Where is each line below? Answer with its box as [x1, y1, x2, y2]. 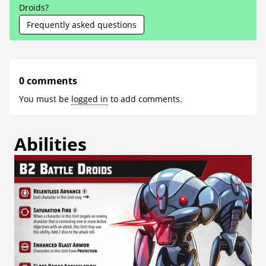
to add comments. [108, 93, 182, 104]
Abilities [14, 132, 87, 156]
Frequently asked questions [27, 19, 137, 30]
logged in [71, 93, 108, 104]
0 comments [19, 74, 77, 87]
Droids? [19, 2, 49, 13]
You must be [19, 93, 71, 104]
